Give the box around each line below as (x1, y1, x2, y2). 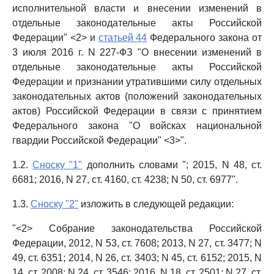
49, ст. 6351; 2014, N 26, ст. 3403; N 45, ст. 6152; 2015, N (12, 253, 262, 263)
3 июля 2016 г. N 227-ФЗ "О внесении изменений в (12, 47, 262, 57)
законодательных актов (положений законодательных (12, 91, 262, 102)
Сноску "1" (32, 160, 83, 170)
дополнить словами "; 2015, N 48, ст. (82, 160, 262, 170)
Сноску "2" (31, 199, 78, 209)
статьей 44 (98, 32, 147, 43)
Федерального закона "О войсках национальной (12, 120, 262, 131)
